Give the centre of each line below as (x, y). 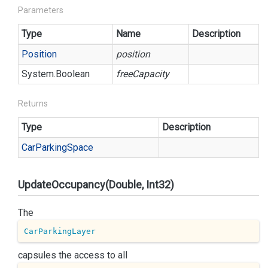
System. (39, 74)
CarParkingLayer (60, 231)
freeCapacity (143, 74)
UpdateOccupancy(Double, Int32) (96, 185)
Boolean (73, 74)
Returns (33, 103)
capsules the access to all (73, 255)
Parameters (41, 10)
